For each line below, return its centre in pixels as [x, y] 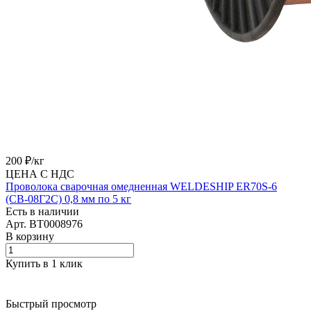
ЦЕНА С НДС [40, 174]
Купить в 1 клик [44, 263]
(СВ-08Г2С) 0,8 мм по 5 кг [68, 199]
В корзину [30, 236]
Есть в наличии [42, 211]
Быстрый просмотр [51, 303]
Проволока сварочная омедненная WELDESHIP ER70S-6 [141, 186]
